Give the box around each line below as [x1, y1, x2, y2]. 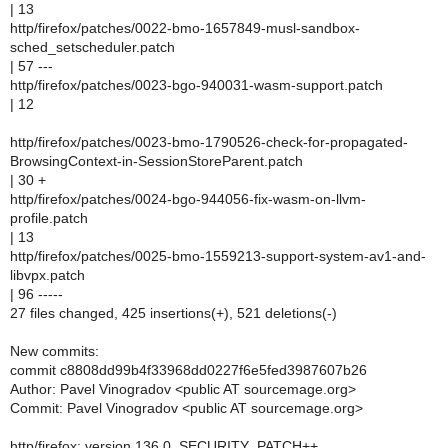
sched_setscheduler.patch [10, 39, 175, 55]
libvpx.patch [10, 267, 85, 283]
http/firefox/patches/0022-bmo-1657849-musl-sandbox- [10, 20, 360, 36]
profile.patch [10, 210, 88, 226]
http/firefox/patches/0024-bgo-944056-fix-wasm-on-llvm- [10, 191, 366, 207]
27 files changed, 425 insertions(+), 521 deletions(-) [10, 305, 337, 321]
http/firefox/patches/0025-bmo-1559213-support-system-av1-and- [10, 248, 426, 264]
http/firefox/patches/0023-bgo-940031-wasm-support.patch [10, 77, 383, 93]
